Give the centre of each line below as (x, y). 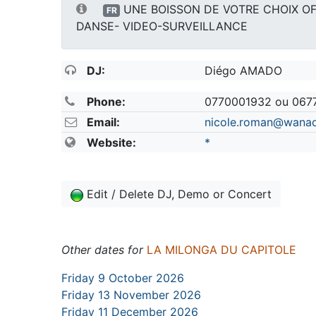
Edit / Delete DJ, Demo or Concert (180, 194)
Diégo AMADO (243, 71)
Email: (103, 122)
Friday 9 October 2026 (123, 278)
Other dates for (103, 250)
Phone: (106, 102)
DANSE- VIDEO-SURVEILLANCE (162, 26)
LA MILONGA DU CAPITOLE (222, 250)
